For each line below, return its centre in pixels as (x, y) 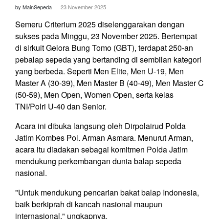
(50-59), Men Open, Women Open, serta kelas (94, 95)
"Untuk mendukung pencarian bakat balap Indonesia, (107, 193)
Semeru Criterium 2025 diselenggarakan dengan (100, 24)
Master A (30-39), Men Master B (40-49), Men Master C (109, 83)
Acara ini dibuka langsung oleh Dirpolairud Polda (100, 126)
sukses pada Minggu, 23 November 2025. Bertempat (106, 36)
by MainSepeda (34, 7)
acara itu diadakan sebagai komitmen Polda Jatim (101, 150)
